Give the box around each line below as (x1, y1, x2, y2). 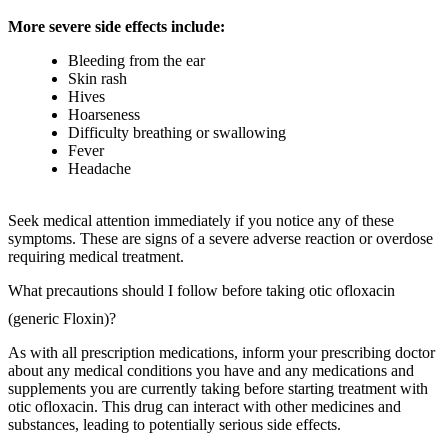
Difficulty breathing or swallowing (68, 124, 286, 142)
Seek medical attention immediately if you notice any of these (8, 212, 394, 230)
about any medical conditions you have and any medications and (8, 362, 414, 380)
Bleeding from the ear (68, 52, 205, 70)
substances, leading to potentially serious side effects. (8, 416, 341, 434)
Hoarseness (68, 106, 140, 124)
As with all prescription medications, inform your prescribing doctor (8, 344, 435, 362)
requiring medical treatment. (8, 248, 184, 266)
